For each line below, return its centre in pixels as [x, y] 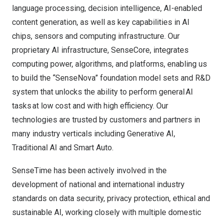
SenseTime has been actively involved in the [89, 170]
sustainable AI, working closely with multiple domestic [107, 212]
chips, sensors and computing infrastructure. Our [96, 36]
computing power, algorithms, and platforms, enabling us [110, 64]
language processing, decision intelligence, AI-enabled [107, 8]
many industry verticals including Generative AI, [94, 134]
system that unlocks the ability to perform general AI [103, 92]
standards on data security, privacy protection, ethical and [111, 198]
